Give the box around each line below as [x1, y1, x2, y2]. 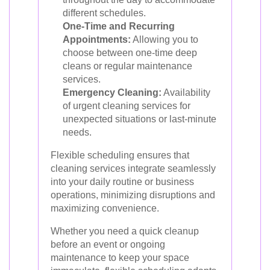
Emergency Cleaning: [63, 87, 162, 98]
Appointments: [63, 34, 131, 45]
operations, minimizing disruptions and [51, 189, 215, 200]
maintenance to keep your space [51, 252, 189, 263]
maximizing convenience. [51, 202, 159, 213]
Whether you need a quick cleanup [51, 225, 199, 236]
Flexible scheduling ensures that [51, 149, 189, 160]
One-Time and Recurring [63, 20, 175, 31]
